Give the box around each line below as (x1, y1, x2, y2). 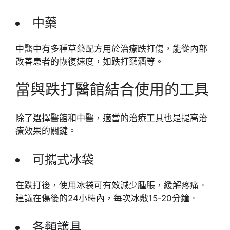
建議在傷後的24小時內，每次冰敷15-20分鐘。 (15, 193, 198, 203)
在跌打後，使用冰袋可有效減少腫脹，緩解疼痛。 (15, 180, 207, 190)
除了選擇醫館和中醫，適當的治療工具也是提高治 (15, 112, 207, 123)
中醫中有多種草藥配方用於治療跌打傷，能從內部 (15, 43, 207, 54)
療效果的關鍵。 (15, 125, 76, 136)
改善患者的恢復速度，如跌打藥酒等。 (15, 56, 164, 67)
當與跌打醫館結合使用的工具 (15, 81, 209, 99)
